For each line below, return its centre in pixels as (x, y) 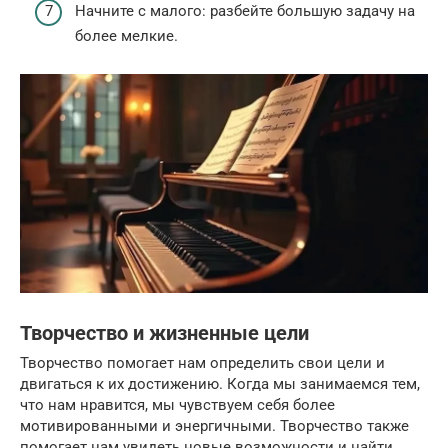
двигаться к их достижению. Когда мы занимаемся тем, (220, 384)
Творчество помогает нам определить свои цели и (202, 363)
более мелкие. (126, 35)
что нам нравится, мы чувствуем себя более (177, 405)
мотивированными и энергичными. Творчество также (214, 426)
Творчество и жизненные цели (164, 333)
